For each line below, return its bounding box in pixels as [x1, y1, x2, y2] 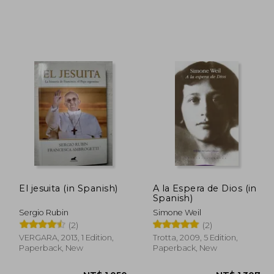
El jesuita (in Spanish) [19, 182, 118, 194]
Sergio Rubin [19, 207, 69, 217]
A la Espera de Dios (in [152, 182, 257, 194]
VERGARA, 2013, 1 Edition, [19, 232, 114, 242]
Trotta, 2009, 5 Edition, [152, 232, 238, 242]
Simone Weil [152, 207, 201, 217]
